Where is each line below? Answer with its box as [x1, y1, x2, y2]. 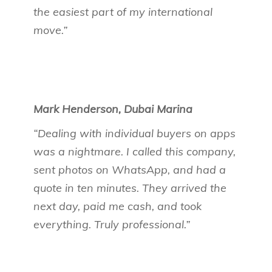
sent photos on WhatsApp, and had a [33, 163, 226, 177]
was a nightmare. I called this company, [33, 144, 236, 158]
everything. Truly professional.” [33, 217, 190, 231]
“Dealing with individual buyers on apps [33, 126, 236, 140]
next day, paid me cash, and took [33, 199, 202, 213]
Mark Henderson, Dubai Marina [33, 102, 192, 116]
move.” [33, 23, 67, 37]
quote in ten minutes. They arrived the [33, 181, 226, 195]
